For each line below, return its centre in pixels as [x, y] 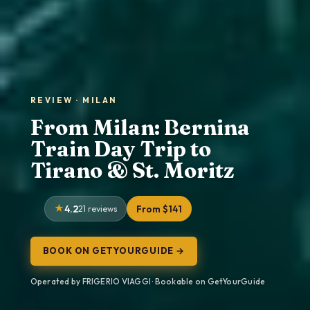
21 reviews [98, 208]
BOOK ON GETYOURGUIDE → [113, 251]
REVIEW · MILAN [74, 100]
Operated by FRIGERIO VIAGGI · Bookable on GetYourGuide [148, 282]
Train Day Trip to [120, 148]
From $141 [159, 209]
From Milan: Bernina [140, 127]
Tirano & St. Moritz [132, 170]
